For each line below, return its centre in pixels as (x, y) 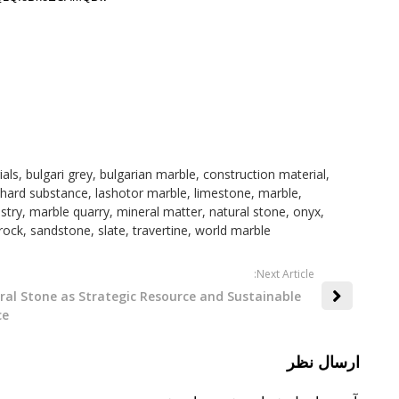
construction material (264, 174)
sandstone (60, 230)
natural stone (247, 212)
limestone (222, 193)
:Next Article (284, 274)
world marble (232, 230)
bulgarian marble (147, 174)
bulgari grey (59, 174)
